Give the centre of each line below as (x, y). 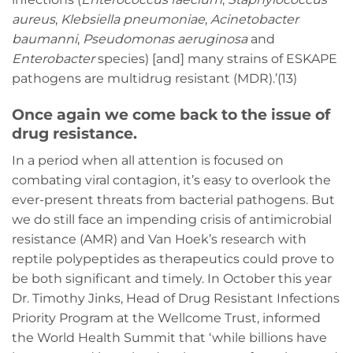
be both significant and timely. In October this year (172, 278)
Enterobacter (53, 59)
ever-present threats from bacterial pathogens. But (173, 199)
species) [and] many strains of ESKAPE (216, 59)
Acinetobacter (255, 20)
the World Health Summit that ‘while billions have (169, 337)
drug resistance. (74, 134)
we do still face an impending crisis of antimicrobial (172, 219)
